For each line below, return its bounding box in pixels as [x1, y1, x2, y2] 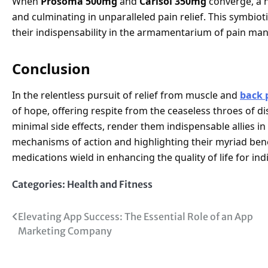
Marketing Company [18, 224, 112, 237]
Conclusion [12, 58, 90, 78]
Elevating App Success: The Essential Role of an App [18, 210, 253, 223]
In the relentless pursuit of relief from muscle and [12, 88, 240, 102]
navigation [11, 231, 84, 250]
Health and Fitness [67, 178, 153, 190]
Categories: [12, 178, 67, 190]
